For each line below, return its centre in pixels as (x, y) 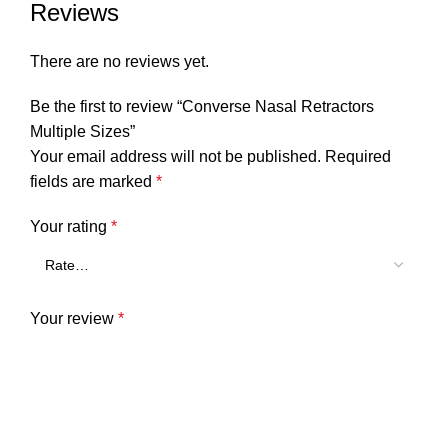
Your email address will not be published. (175, 156)
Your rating (70, 226)
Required (358, 156)
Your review (74, 318)
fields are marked (93, 181)
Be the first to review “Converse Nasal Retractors (202, 106)
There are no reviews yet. (119, 61)
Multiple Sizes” (82, 131)
